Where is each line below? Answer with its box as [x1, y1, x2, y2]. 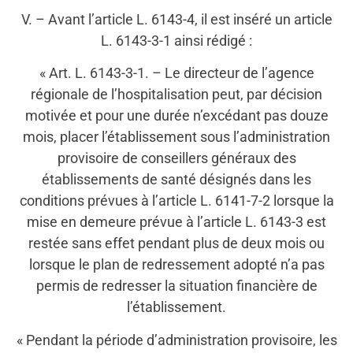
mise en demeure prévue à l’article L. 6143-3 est [27, 214, 326, 231]
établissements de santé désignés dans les [42, 171, 311, 188]
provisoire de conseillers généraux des [57, 150, 296, 167]
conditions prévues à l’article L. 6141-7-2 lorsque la [19, 192, 334, 210]
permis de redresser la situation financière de [35, 277, 318, 295]
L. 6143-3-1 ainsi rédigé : [101, 32, 252, 49]
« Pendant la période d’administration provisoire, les [16, 331, 337, 348]
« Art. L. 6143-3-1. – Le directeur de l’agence [39, 65, 314, 82]
